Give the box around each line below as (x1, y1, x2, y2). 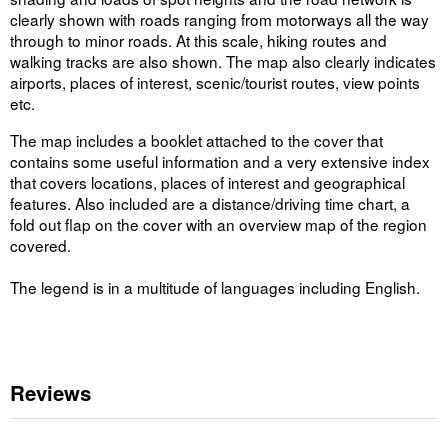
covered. (10, 233, 71, 256)
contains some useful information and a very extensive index (10, 149, 430, 172)
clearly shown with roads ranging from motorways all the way (10, 8, 429, 31)
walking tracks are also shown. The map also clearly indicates (10, 50, 436, 73)
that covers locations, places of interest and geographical (10, 170, 405, 193)
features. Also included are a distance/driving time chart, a (10, 191, 410, 214)
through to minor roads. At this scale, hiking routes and (10, 29, 387, 52)
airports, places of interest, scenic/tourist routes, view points (10, 71, 420, 94)
